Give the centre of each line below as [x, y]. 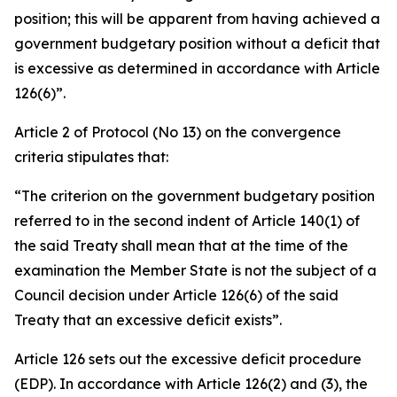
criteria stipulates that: [91, 157]
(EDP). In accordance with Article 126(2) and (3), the [191, 384]
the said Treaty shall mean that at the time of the [181, 245]
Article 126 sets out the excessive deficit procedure [188, 359]
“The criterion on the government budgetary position [195, 196]
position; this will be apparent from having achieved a [197, 19]
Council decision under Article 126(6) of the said [176, 295]
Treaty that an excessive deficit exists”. [148, 320]
